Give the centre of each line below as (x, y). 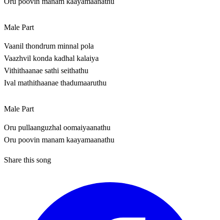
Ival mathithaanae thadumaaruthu (55, 83)
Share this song (27, 160)
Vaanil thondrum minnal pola (49, 46)
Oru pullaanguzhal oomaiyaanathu (57, 128)
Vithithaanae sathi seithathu (46, 71)
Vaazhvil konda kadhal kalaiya (51, 58)
